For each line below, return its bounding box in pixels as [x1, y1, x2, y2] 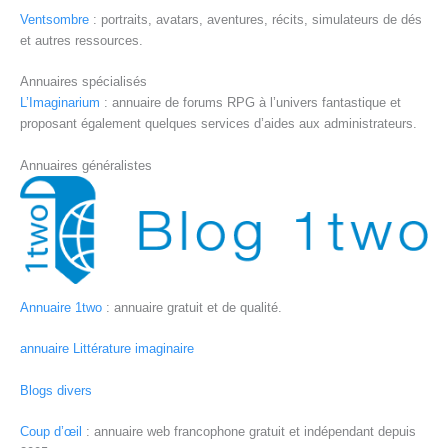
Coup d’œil [20, 423, 82, 439]
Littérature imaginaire [73, 341, 194, 357]
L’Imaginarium [20, 95, 100, 111]
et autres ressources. [20, 33, 143, 49]
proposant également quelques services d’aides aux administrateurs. [20, 116, 417, 132]
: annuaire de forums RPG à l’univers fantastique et [100, 95, 401, 111]
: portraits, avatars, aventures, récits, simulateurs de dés [89, 12, 422, 28]
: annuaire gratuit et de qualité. [102, 299, 282, 315]
